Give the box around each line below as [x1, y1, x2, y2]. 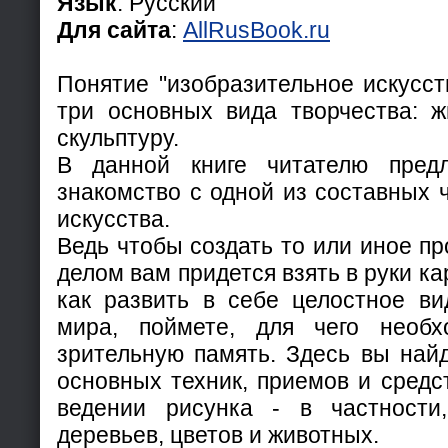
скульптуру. [57, 124, 179, 151]
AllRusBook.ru [183, 16, 330, 43]
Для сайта [57, 16, 171, 43]
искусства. [57, 205, 170, 232]
